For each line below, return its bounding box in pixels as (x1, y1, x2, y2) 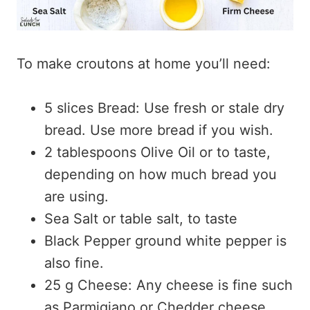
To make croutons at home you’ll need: (17, 55, 271, 72)
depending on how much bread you (44, 165, 277, 183)
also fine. (44, 254, 104, 271)
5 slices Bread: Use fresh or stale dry (44, 99, 284, 116)
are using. (44, 188, 109, 205)
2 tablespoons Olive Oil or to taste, (44, 143, 271, 161)
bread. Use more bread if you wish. (44, 121, 273, 138)
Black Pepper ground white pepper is (44, 232, 286, 249)
